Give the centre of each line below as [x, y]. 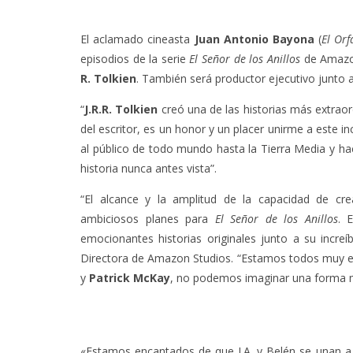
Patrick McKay [130, 278]
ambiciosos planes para [148, 219]
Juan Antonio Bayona [252, 39]
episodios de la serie [135, 59]
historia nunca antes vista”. [149, 168]
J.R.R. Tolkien [121, 109]
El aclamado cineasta [136, 39]
